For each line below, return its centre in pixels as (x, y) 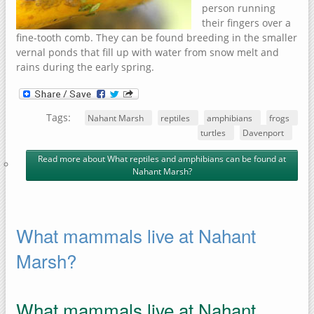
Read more (59, 159)
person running (239, 8)
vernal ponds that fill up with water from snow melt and (148, 53)
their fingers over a (246, 23)
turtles (213, 133)
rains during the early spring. (85, 67)
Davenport (263, 133)
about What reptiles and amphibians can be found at (183, 159)
